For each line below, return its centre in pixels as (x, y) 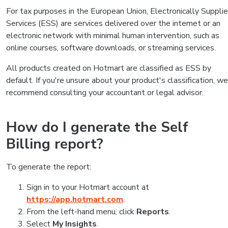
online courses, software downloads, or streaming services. (111, 48)
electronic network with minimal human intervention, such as (113, 36)
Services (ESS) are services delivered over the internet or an (113, 23)
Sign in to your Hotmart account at (88, 187)
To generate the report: (49, 167)
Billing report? (55, 144)
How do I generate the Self (97, 127)
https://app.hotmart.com (75, 199)
